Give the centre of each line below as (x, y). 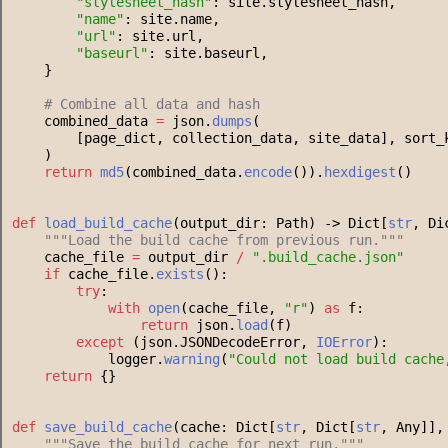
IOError (344, 342)
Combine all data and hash (156, 104)
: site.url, (160, 36)
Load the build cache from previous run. (224, 240)
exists (180, 274)
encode (268, 172)
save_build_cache (108, 427)
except (100, 342)
